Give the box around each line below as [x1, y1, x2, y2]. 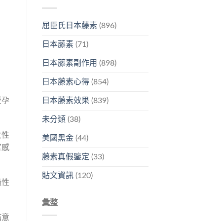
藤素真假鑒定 [41, 153, 89, 161]
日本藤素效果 [41, 97, 89, 105]
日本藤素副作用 [41, 59, 97, 68]
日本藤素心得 [41, 78, 89, 86]
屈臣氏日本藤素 [41, 22, 97, 30]
